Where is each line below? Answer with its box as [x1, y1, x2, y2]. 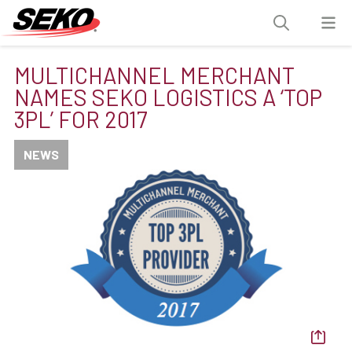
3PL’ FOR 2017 [14, 105, 148, 133]
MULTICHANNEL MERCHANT [14, 61, 295, 89]
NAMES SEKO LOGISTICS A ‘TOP [14, 83, 322, 111]
